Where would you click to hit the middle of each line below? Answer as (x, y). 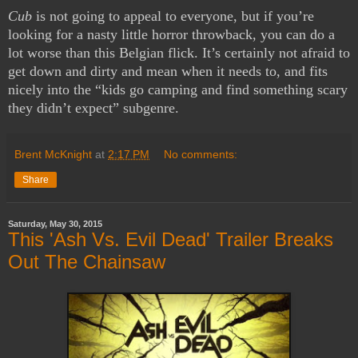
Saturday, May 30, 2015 (55, 224)
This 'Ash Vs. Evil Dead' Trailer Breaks (171, 240)
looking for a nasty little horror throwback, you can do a (171, 35)
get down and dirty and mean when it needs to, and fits (168, 72)
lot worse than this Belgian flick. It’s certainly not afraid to (179, 53)
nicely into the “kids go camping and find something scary (178, 90)
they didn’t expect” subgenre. (93, 108)
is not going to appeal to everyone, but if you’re (173, 16)
